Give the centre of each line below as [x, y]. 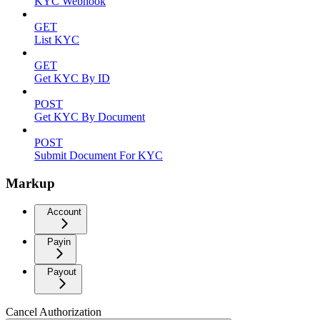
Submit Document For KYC [99, 155]
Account [64, 212]
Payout [62, 272]
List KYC [57, 40]
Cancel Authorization [54, 312]
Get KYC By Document [90, 117]
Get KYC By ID [72, 78]
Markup [30, 183]
